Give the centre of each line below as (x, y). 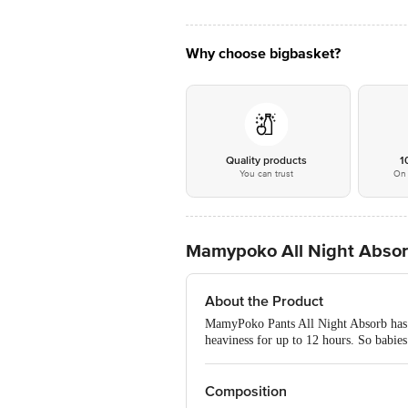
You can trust (266, 174)
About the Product (264, 301)
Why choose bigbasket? (263, 54)
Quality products (266, 161)
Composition (246, 392)
